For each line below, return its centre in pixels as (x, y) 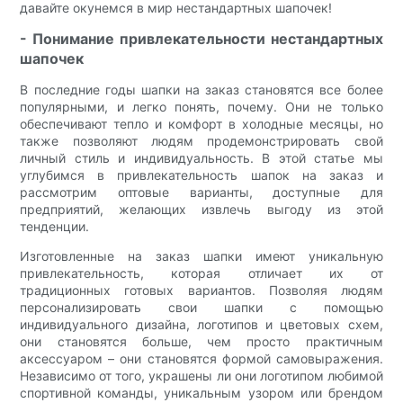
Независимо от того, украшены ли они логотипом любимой (201, 376)
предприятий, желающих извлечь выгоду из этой (201, 210)
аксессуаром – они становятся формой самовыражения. (201, 359)
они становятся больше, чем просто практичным (201, 342)
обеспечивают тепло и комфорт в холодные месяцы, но (201, 124)
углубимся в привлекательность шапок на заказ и (201, 175)
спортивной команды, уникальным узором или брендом (201, 393)
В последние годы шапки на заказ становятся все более (201, 90)
